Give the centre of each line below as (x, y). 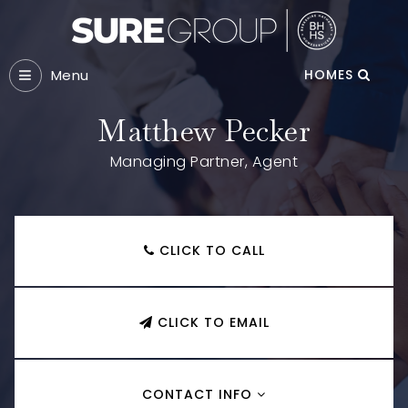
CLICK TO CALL (209, 250)
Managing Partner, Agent (204, 162)
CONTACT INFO (199, 394)
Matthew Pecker (204, 131)
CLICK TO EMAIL (211, 322)
